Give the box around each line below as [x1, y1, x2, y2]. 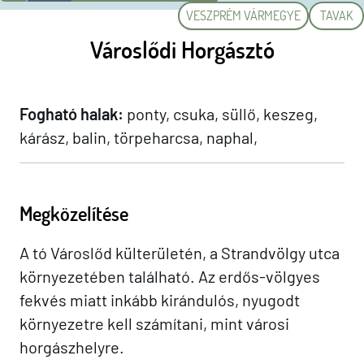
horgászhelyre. [19, 337, 124, 357]
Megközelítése [19, 201, 128, 227]
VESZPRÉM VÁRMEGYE [186, 7, 301, 24]
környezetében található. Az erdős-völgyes [19, 266, 320, 287]
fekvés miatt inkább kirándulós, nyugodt [19, 290, 300, 310]
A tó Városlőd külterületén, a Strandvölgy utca [19, 243, 340, 263]
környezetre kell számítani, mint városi [19, 314, 289, 334]
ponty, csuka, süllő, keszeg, [123, 104, 318, 124]
